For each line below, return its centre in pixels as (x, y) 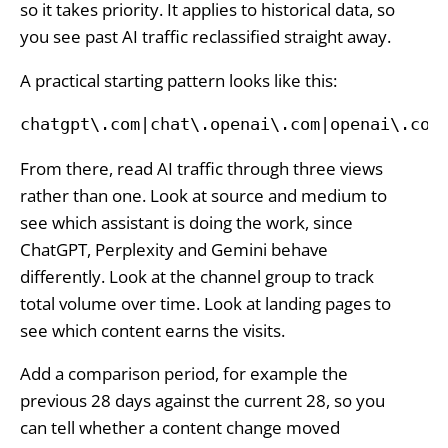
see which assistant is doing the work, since (186, 222)
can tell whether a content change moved (179, 428)
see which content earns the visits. (152, 330)
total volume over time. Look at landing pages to (205, 303)
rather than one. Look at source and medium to (203, 195)
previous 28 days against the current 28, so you (202, 401)
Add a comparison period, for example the (183, 374)
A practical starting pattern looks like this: (178, 80)
